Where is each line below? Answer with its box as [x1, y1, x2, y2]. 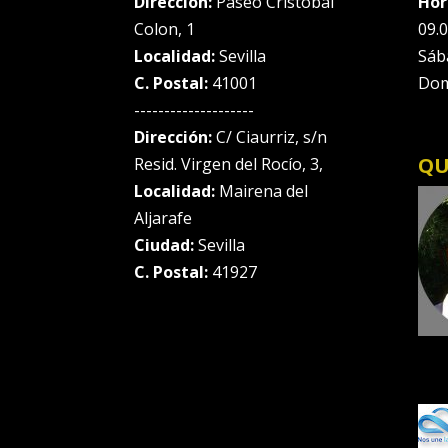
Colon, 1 [134, 17, 196, 40]
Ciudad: [134, 233, 195, 256]
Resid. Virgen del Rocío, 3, [134, 152, 324, 175]
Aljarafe [134, 206, 193, 229]
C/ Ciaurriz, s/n [216, 125, 328, 148]
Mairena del [215, 179, 309, 202]
